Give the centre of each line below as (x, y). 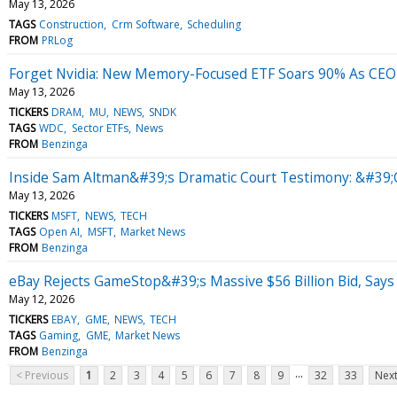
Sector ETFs (100, 128)
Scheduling (214, 24)
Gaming (59, 335)
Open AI (60, 231)
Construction (72, 24)
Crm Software (145, 24)
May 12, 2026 (42, 299)
